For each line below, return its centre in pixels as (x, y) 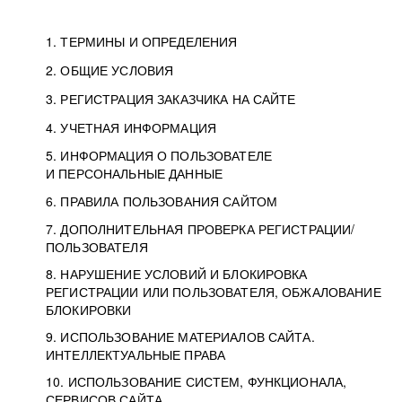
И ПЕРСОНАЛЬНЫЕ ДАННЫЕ (134, 173)
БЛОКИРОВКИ (89, 310)
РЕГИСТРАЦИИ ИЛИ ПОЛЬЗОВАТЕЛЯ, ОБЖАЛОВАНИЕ (214, 292)
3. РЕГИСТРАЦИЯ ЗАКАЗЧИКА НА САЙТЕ (171, 99)
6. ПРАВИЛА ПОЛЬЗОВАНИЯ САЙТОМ (162, 201)
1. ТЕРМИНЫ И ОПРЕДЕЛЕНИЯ (142, 41)
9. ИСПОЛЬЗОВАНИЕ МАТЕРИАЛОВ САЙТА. (180, 336)
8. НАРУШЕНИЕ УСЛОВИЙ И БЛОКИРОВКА (177, 274)
